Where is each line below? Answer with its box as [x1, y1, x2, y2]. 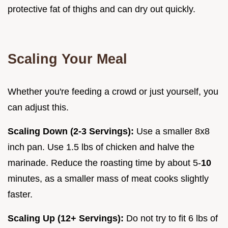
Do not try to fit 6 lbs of [124, 213, 218, 223]
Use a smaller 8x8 [134, 126, 210, 136]
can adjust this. [8, 102, 69, 112]
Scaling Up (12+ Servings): [8, 213, 124, 223]
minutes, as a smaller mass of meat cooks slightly [8, 173, 209, 184]
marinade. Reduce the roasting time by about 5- [8, 157, 201, 168]
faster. [8, 189, 33, 199]
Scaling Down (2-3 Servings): [8, 126, 134, 136]
